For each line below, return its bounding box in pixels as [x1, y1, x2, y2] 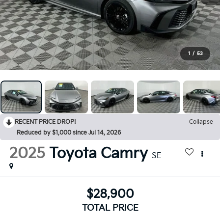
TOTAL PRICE [82, 203, 138, 214]
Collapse [189, 118, 213, 126]
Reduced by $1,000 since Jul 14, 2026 [17, 129, 121, 137]
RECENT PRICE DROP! [15, 118, 76, 126]
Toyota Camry [49, 144, 148, 163]
